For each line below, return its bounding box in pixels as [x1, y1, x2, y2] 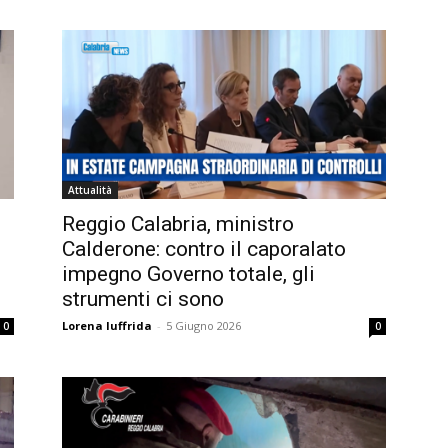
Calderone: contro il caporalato [62, 237, 346, 262]
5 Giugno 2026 [166, 318, 241, 334]
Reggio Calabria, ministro [62, 212, 294, 237]
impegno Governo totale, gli [62, 262, 315, 287]
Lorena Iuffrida [62, 318, 152, 334]
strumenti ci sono [62, 287, 224, 312]
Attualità [68, 183, 112, 198]
